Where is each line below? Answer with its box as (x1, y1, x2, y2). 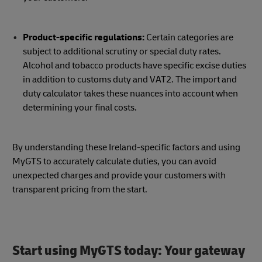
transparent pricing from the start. (12, 184, 147, 196)
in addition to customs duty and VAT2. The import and (22, 74, 237, 86)
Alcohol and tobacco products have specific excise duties (22, 60, 246, 72)
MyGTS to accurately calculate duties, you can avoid (12, 156, 216, 168)
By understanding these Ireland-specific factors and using (12, 142, 240, 154)
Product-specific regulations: (22, 32, 144, 44)
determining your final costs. (22, 102, 137, 114)
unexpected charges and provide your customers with (12, 170, 226, 182)
